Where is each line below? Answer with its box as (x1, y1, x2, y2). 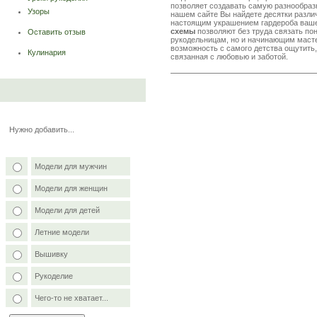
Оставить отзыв (28, 28, 86, 37)
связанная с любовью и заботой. (171, 52, 288, 61)
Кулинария (28, 48, 66, 57)
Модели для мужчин (35, 162, 107, 171)
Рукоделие (35, 272, 73, 280)
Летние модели (35, 228, 89, 236)
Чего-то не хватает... (35, 294, 108, 302)
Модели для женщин (35, 184, 108, 192)
